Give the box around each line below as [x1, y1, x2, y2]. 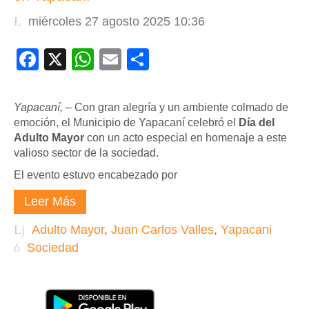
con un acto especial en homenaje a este [84, 132, 287, 143]
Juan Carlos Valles [111, 222, 214, 237]
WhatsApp [94, 47, 196, 72]
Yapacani [221, 222, 272, 237]
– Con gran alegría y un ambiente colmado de [66, 101, 288, 113]
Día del [239, 117, 275, 128]
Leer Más [24, 195, 76, 208]
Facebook [39, 47, 137, 72]
